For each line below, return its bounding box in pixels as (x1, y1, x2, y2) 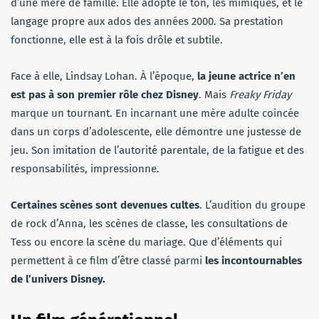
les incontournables (205, 253, 302, 267)
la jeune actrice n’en (197, 69, 296, 83)
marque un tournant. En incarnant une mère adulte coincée (11, 106, 299, 120)
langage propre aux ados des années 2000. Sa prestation (11, 14, 283, 28)
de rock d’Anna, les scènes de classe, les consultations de (11, 216, 288, 230)
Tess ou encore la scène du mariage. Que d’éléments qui (11, 235, 282, 249)
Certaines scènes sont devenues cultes (11, 198, 199, 211)
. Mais (199, 88, 229, 101)
